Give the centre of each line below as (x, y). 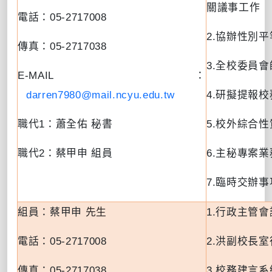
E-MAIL (36, 75)
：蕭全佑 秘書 (79, 124)
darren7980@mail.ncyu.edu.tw (100, 95)
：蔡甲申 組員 (79, 153)
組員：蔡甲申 (50, 212)
